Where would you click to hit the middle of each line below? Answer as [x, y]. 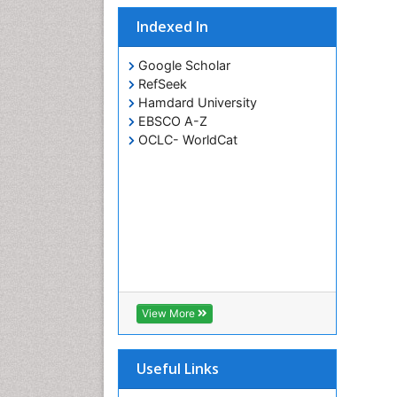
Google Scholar [183, 66]
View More [170, 314]
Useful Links [178, 369]
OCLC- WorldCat [186, 140]
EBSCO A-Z [171, 121]
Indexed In [172, 27]
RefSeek [161, 84]
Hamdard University [196, 103]
